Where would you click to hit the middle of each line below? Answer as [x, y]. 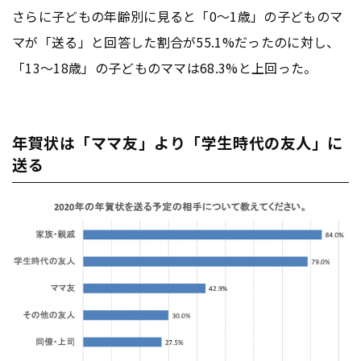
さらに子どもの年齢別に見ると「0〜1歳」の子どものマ [178, 17]
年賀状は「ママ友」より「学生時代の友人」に [178, 143]
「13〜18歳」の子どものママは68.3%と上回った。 [165, 68]
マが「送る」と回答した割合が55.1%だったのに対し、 [176, 42]
